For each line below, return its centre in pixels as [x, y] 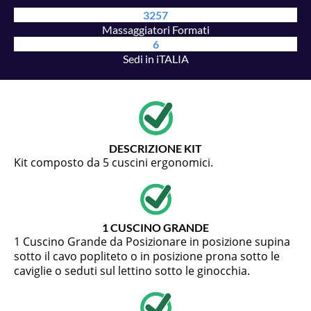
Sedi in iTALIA [155, 59]
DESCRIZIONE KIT [155, 149]
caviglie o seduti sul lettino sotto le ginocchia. [132, 271]
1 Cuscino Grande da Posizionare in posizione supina [152, 242]
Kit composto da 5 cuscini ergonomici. [114, 163]
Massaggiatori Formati [155, 30]
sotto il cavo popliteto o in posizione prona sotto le [147, 257]
